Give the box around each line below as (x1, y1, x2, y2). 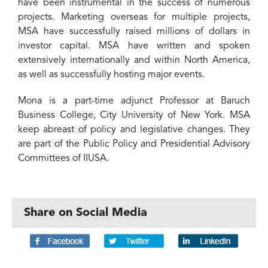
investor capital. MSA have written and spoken (18, 41, 250, 51)
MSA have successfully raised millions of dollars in (18, 26, 250, 36)
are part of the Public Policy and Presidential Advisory (18, 139, 250, 149)
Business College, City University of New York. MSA (18, 110, 250, 120)
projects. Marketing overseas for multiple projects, (18, 12, 250, 22)
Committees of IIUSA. (18, 153, 109, 163)
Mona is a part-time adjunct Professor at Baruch (18, 96, 250, 106)
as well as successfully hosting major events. (18, 69, 205, 80)
